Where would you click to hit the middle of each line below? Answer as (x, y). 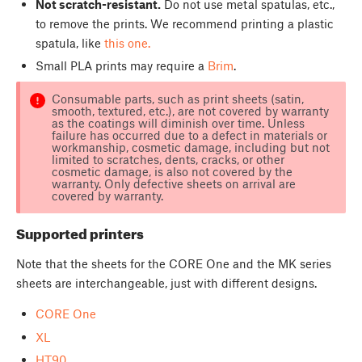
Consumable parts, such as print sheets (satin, (177, 98)
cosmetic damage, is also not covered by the (172, 171)
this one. (127, 42)
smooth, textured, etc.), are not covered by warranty (190, 110)
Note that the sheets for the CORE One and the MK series (174, 264)
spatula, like (69, 42)
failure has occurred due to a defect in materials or (189, 135)
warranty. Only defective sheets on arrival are (173, 183)
